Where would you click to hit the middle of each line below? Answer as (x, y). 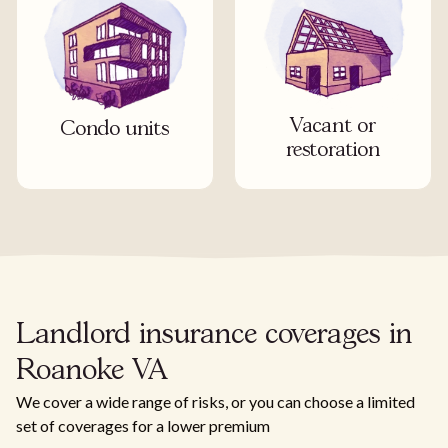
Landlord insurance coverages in (214, 336)
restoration (333, 151)
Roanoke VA (91, 372)
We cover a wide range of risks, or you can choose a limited (215, 402)
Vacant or (333, 127)
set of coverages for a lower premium (143, 426)
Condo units (115, 130)
